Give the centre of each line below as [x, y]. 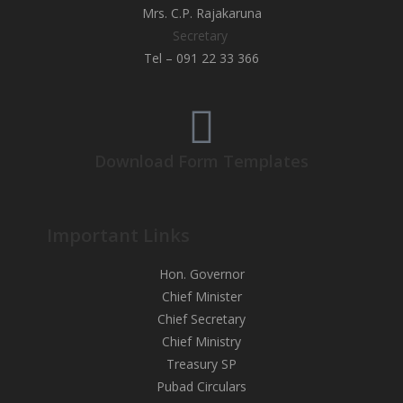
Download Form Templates [201, 161]
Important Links [119, 235]
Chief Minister [201, 296]
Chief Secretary [201, 319]
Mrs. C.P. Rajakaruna [201, 13]
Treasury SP [201, 364]
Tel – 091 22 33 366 [201, 58]
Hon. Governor [201, 274]
